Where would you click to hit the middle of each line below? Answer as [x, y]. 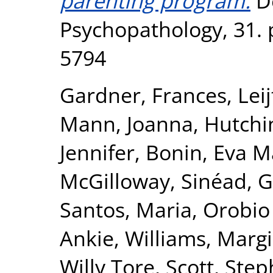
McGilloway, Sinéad [153, 180]
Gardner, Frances [143, 94]
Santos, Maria [126, 209]
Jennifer [97, 152]
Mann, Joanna [126, 123]
